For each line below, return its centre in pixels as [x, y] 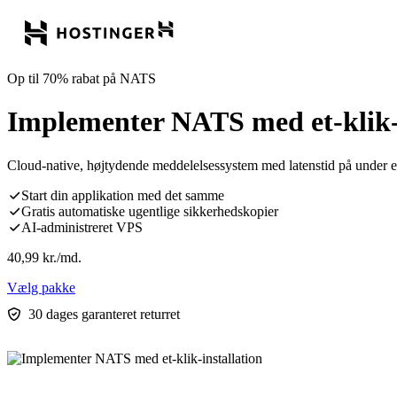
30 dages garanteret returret [104, 314]
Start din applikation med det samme [123, 195]
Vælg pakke [41, 287]
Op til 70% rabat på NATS [82, 78]
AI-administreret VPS [82, 227]
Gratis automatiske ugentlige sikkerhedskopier [150, 211]
